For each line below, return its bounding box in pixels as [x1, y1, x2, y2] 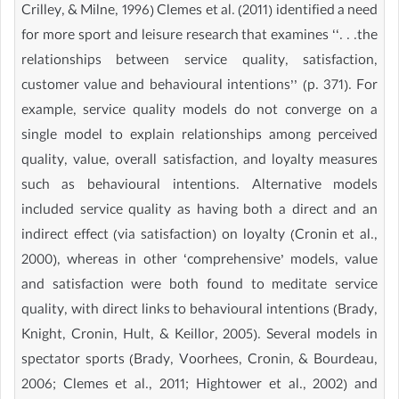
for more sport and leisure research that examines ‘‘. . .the [20, 26, 379, 48]
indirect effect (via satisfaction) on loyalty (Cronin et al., [20, 225, 379, 248]
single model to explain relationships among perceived [20, 126, 379, 148]
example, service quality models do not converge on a [20, 101, 379, 123]
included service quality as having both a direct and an [20, 200, 379, 223]
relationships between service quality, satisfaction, [20, 51, 379, 73]
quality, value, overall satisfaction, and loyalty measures [20, 151, 379, 173]
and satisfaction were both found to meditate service [20, 275, 379, 297]
